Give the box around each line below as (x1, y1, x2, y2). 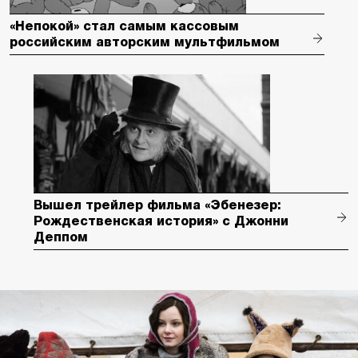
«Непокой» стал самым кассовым (10, 18, 239, 33)
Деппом (34, 229, 88, 244)
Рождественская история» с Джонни (34, 213, 288, 228)
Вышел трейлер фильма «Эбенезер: (34, 197, 281, 212)
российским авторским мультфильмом (10, 34, 280, 49)
